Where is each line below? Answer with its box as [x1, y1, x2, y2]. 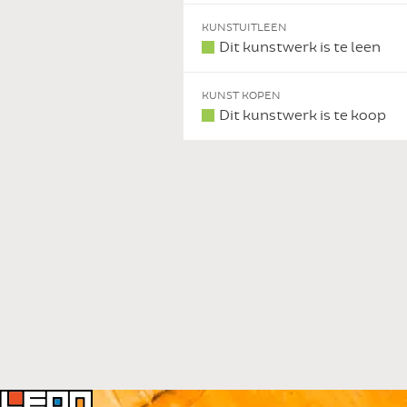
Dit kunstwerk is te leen [219, 37, 381, 56]
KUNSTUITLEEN [202, 20, 287, 34]
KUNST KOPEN [202, 88, 281, 102]
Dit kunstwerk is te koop [219, 105, 386, 124]
